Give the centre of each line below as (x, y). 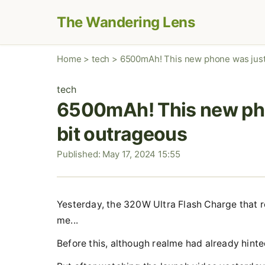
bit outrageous (122, 134)
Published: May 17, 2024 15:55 (119, 154)
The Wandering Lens (126, 22)
